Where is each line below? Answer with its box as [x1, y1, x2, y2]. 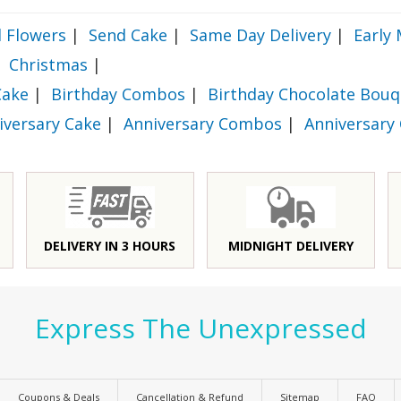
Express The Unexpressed [34, 310, 367, 346]
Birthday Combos [51, 83, 185, 105]
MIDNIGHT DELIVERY [228, 237, 354, 254]
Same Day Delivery [190, 24, 331, 46]
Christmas [9, 54, 88, 75]
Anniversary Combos [124, 113, 282, 134]
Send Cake [89, 24, 167, 46]
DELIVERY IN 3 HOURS [44, 237, 176, 254]
